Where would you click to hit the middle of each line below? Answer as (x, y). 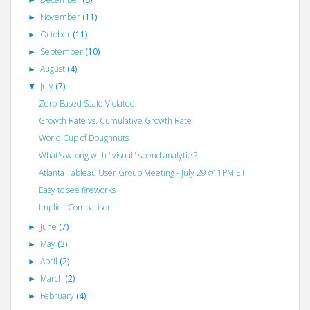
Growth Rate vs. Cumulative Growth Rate (115, 121)
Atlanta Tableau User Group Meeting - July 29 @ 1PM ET (142, 173)
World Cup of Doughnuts (83, 138)
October (57, 35)
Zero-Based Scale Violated (86, 104)
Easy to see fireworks (77, 190)
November (62, 17)
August (54, 69)
